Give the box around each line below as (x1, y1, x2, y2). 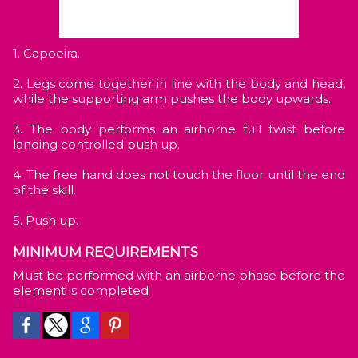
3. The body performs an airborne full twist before (13, 121, 345, 137)
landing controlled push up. (13, 137, 180, 152)
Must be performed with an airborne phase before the (13, 268, 25, 283)
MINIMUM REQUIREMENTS (13, 244, 198, 260)
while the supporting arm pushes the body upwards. (13, 91, 331, 106)
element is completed (13, 283, 149, 298)
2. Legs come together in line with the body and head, (13, 76, 345, 91)
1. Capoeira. (20, 46, 80, 61)
